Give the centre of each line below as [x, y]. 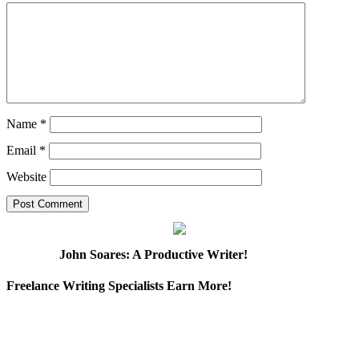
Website [26, 176]
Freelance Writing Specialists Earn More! [119, 286]
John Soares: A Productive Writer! [153, 254]
